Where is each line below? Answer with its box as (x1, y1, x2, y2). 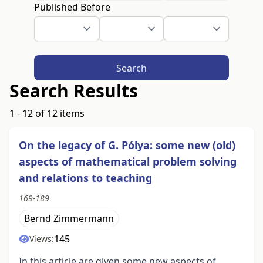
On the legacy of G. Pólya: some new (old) (19, 138, 235, 153)
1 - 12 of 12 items (9, 107, 85, 120)
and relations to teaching (19, 171, 152, 186)
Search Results (9, 79, 138, 103)
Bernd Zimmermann (24, 212, 114, 225)
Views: (29, 233, 54, 245)
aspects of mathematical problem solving (19, 154, 237, 169)
